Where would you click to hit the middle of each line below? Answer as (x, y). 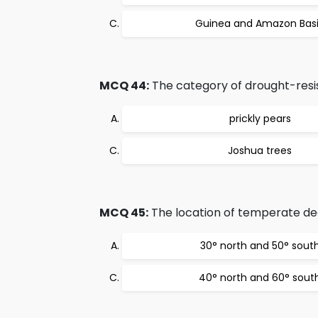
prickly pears (260, 119)
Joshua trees (260, 150)
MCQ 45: (124, 213)
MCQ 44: (124, 86)
